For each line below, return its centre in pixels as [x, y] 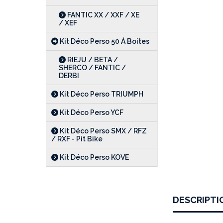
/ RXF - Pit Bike [77, 139]
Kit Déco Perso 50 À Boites [104, 41]
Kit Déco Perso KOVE [94, 157]
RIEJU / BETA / [92, 60]
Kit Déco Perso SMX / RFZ [103, 131]
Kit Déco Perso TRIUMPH [101, 94]
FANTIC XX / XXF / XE [103, 15]
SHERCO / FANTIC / [92, 68]
